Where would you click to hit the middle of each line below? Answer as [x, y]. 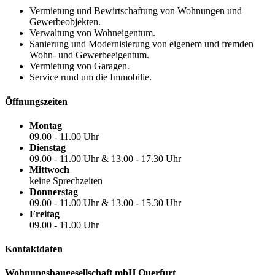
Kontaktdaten [34, 249]
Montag [46, 125]
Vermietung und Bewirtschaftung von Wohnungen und [136, 11]
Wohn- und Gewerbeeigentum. [89, 55]
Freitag [45, 214]
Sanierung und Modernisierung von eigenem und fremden [141, 44]
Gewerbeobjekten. [65, 22]
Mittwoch [49, 169]
